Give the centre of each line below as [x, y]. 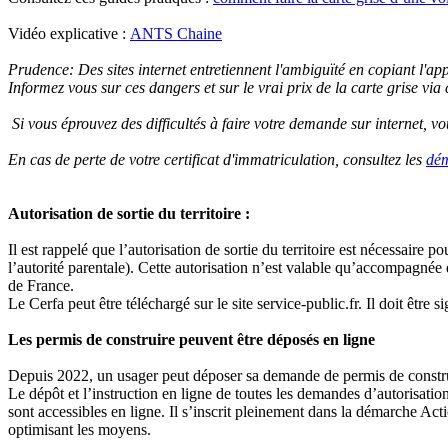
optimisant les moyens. [81, 429]
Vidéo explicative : [69, 33]
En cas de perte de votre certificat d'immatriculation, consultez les [217, 159]
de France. [41, 285]
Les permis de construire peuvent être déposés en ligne [191, 339]
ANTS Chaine [176, 33]
